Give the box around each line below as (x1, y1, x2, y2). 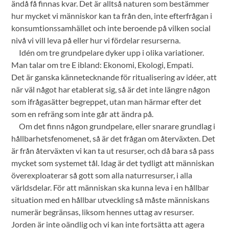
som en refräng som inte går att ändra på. (11, 109, 154, 119)
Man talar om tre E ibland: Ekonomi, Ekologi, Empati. (11, 60, 194, 70)
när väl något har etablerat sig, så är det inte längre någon (11, 84, 211, 95)
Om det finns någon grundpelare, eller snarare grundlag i (19, 121, 216, 131)
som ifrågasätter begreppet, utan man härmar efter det (11, 97, 202, 107)
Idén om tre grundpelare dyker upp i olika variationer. (19, 48, 204, 58)
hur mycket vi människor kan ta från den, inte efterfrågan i (11, 11, 213, 21)
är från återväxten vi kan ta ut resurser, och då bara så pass (11, 146, 215, 156)
